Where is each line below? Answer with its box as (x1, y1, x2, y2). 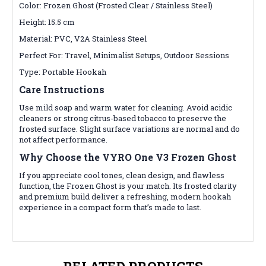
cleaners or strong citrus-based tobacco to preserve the (19, 112, 226, 123)
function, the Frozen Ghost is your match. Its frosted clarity (19, 180, 237, 191)
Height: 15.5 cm (19, 16, 75, 27)
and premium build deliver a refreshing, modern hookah (19, 191, 231, 202)
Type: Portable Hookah (19, 66, 106, 77)
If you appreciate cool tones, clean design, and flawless (19, 169, 224, 180)
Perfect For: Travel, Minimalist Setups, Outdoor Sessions (19, 49, 229, 61)
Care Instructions (19, 83, 104, 96)
